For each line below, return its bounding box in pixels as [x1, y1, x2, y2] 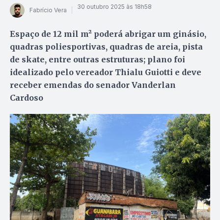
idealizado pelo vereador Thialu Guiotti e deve [10, 67, 201, 77]
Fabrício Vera [29, 6, 67, 14]
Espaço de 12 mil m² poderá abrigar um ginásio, [10, 28, 206, 39]
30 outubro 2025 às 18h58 [77, 3, 152, 11]
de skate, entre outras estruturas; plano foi [10, 54, 185, 64]
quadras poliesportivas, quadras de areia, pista [10, 41, 203, 52]
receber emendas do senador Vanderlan [10, 80, 176, 90]
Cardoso [10, 92, 43, 103]
